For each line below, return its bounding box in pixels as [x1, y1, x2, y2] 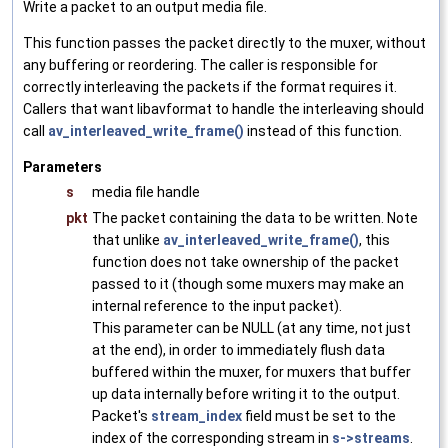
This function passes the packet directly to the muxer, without [23, 34, 426, 51]
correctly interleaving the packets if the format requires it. [23, 78, 397, 95]
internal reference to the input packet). [92, 297, 342, 314]
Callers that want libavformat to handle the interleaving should [23, 100, 424, 117]
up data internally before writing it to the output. [92, 385, 400, 402]
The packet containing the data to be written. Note [92, 209, 418, 226]
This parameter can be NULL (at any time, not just [92, 319, 411, 336]
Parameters [23, 158, 102, 175]
